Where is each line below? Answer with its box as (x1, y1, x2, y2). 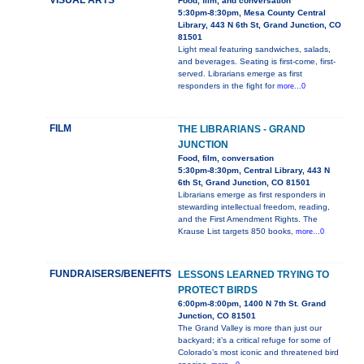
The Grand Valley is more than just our (177, 323, 322, 333)
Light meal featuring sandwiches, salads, (177, 45, 331, 54)
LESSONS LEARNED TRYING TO (177, 269, 329, 281)
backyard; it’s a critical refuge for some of (177, 336, 331, 345)
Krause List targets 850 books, (177, 227, 296, 236)
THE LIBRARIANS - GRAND (177, 123, 305, 136)
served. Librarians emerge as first (177, 69, 302, 79)
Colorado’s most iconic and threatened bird (177, 348, 339, 357)
